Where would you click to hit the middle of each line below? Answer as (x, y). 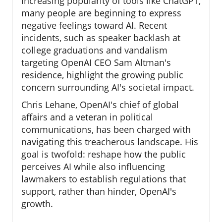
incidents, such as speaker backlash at (101, 38)
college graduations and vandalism (94, 50)
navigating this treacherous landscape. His (110, 142)
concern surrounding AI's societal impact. (108, 87)
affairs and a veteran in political (87, 117)
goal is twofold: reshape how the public (104, 154)
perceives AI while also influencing (93, 167)
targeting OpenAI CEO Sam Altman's (96, 63)
